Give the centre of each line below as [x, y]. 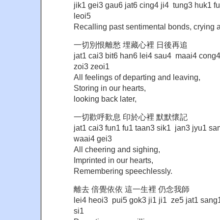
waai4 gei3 [93, 138]
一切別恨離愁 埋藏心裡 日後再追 [131, 44]
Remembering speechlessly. [123, 171]
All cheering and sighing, [117, 149]
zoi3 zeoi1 [92, 66]
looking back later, [105, 98]
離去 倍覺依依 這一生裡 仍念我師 [132, 189]
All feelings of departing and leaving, [137, 77]
